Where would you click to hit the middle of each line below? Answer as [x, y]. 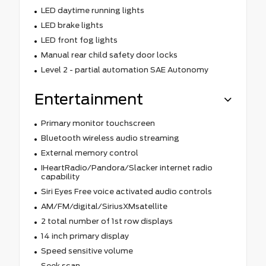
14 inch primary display [85, 236]
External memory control [89, 153]
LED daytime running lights [92, 10]
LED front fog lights [79, 40]
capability [60, 176]
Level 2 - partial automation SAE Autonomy [124, 69]
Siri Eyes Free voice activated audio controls [126, 191]
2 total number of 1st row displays [107, 221]
